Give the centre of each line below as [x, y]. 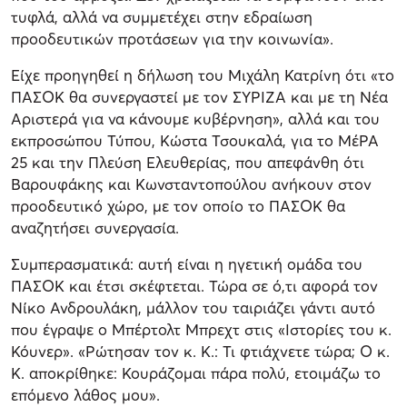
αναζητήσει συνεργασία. [95, 227]
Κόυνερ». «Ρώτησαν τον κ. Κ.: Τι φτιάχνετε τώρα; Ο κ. [200, 351]
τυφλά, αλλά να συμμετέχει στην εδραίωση [162, 16]
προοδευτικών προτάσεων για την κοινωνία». [172, 38]
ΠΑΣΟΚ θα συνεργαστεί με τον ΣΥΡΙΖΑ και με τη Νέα [199, 96]
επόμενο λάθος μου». [85, 394]
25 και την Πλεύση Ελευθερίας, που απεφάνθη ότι [188, 162]
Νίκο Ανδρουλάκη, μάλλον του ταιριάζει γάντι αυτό [193, 307]
